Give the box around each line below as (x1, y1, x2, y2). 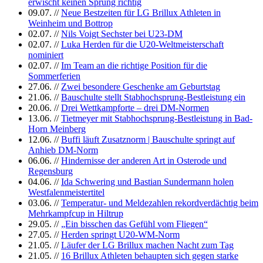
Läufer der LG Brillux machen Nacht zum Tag (61, 240, 234, 250)
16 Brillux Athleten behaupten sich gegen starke (61, 250, 238, 261)
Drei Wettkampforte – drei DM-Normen (61, 102, 209, 113)
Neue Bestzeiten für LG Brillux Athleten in (61, 7, 221, 18)
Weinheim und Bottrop (28, 18, 113, 28)
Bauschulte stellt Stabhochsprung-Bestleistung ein (61, 92, 245, 102)
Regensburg (28, 166, 73, 176)
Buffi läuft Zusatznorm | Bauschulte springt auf (61, 134, 235, 144)
